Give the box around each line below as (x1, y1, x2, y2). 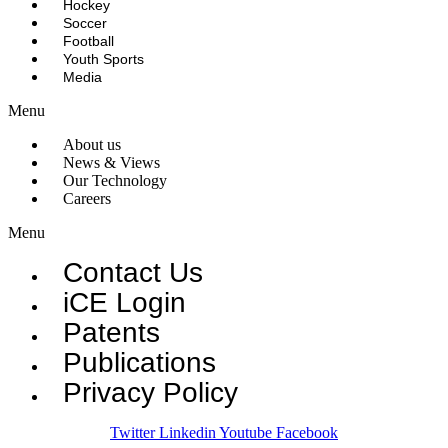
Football (63, 32, 114, 49)
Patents (63, 316, 160, 348)
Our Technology (63, 171, 167, 189)
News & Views (63, 153, 160, 171)
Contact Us (63, 256, 203, 288)
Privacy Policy (63, 376, 238, 408)
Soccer (63, 14, 107, 31)
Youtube (219, 423, 272, 441)
